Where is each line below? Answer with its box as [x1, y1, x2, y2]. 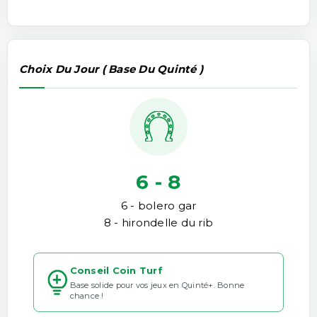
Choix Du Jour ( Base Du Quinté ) [19, 62, 203, 76]
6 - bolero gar [120, 198, 197, 212]
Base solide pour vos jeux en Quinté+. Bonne [69, 279, 245, 290]
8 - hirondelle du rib [103, 215, 214, 229]
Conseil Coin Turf [69, 264, 163, 276]
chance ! [69, 290, 104, 301]
